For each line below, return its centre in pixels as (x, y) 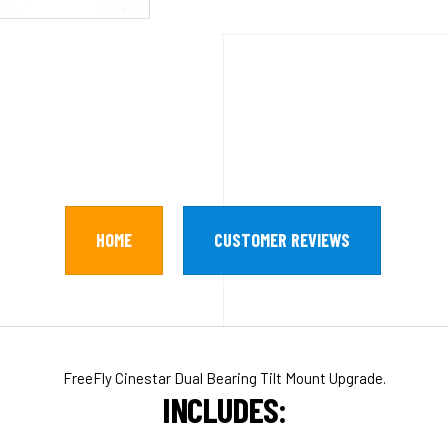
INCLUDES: (224, 408)
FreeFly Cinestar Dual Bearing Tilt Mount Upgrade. (224, 377)
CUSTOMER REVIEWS (282, 239)
